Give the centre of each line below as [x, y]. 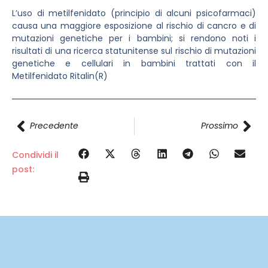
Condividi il [35, 155]
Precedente [54, 126]
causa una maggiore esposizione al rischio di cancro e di [134, 26]
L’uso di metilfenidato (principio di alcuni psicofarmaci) [134, 13]
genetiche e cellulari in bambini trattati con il [134, 63]
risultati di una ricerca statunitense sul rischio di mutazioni [134, 51]
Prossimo [220, 126]
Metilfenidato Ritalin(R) [60, 76]
